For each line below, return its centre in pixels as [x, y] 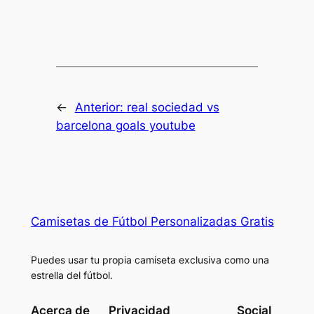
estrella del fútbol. [71, 275]
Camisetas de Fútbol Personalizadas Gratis [152, 222]
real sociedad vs [173, 108]
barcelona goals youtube [125, 126]
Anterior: [101, 108]
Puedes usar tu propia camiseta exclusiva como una [150, 260]
